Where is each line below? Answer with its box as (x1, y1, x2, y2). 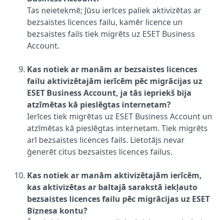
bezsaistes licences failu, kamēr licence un (27, 16, 183, 27)
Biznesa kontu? (27, 205, 87, 216)
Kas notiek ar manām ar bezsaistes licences (27, 63, 197, 75)
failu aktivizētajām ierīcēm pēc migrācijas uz (27, 75, 202, 86)
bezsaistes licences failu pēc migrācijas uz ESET (27, 193, 210, 204)
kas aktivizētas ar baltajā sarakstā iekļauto (27, 181, 197, 192)
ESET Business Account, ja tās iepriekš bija (27, 87, 192, 98)
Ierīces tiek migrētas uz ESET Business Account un (27, 110, 212, 122)
